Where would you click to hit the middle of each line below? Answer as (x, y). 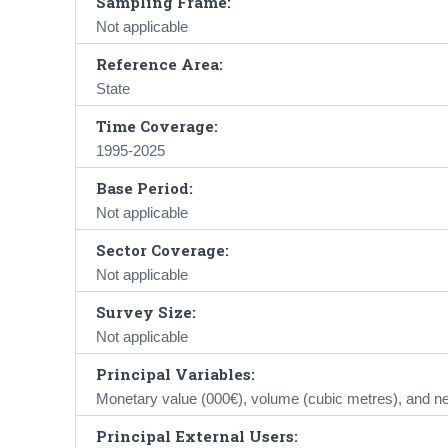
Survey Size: (145, 311)
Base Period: (144, 187)
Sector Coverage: (162, 249)
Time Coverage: (156, 125)
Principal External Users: (196, 435)
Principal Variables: (175, 373)
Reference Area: (159, 63)
